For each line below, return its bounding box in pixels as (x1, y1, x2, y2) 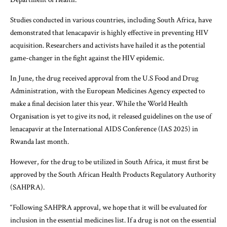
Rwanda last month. (10, 136, 69, 146)
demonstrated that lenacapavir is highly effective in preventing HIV (10, 27, 208, 37)
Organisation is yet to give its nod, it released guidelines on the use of (10, 111, 211, 121)
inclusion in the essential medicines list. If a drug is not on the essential (10, 215, 216, 225)
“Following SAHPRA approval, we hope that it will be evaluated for (10, 202, 207, 212)
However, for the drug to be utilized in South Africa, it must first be (10, 157, 208, 167)
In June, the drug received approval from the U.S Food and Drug (10, 73, 199, 83)
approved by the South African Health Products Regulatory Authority (10, 169, 216, 179)
